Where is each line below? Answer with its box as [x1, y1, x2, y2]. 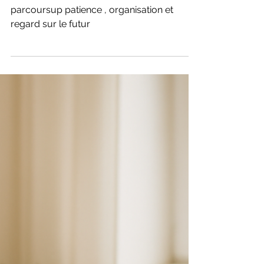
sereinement [11, 5, 109, 25]
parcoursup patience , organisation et [11, 34, 173, 45]
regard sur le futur [11, 48, 90, 59]
